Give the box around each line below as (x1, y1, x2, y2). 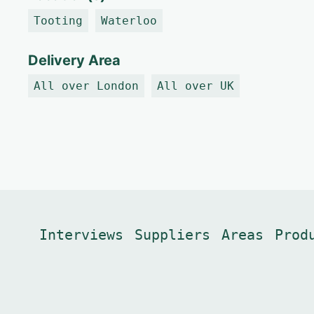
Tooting (34, 14, 83, 27)
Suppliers (135, 226, 210, 243)
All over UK (157, 79, 234, 93)
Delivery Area (28, 52, 121, 69)
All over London (34, 79, 139, 93)
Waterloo (101, 14, 157, 27)
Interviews (39, 226, 123, 243)
